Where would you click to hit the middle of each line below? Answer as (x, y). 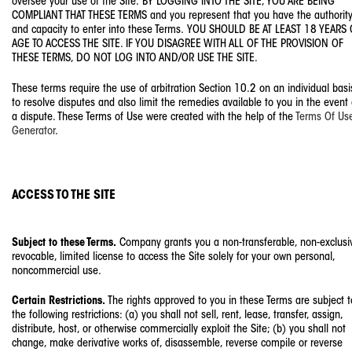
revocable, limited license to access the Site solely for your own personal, (173, 257)
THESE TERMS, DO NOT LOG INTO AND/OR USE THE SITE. (135, 58)
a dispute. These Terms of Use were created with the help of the (154, 117)
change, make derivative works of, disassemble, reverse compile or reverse (177, 344)
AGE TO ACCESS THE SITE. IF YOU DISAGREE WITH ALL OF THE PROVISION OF (178, 44)
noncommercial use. (57, 271)
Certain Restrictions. (59, 302)
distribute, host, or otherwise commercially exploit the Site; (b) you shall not (179, 330)
